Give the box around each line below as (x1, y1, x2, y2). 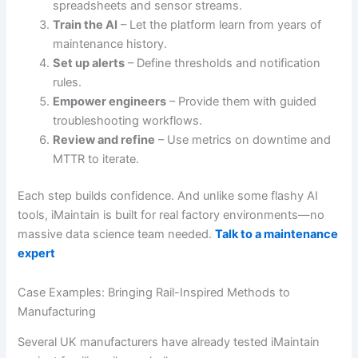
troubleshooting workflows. (53, 113, 203, 128)
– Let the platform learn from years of (117, 17, 322, 32)
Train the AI (53, 17, 118, 32)
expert (18, 245, 56, 261)
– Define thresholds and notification (125, 55, 321, 70)
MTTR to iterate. (53, 151, 140, 166)
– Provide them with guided (166, 93, 317, 109)
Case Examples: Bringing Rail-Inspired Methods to (18, 285, 291, 300)
